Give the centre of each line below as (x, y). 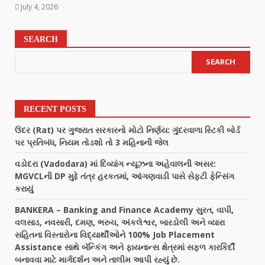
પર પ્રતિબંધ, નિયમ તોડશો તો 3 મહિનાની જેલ (92, 142)
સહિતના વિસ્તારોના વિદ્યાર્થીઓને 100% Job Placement (115, 234)
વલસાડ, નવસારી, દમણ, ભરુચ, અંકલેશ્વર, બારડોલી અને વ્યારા (120, 222)
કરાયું (24, 188)
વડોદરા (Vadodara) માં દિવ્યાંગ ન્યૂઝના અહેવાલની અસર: (115, 163)
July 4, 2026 (38, 7)
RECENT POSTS (55, 109)
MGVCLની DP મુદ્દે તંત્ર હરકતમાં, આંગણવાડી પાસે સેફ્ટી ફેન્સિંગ (125, 176)
